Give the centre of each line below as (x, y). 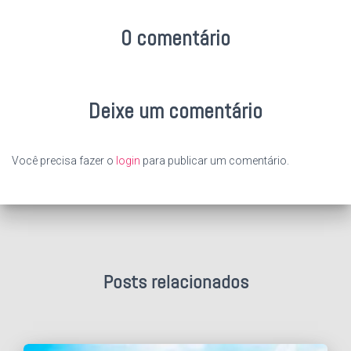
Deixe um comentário (175, 111)
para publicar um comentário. (215, 161)
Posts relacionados (175, 282)
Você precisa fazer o (64, 161)
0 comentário (175, 38)
